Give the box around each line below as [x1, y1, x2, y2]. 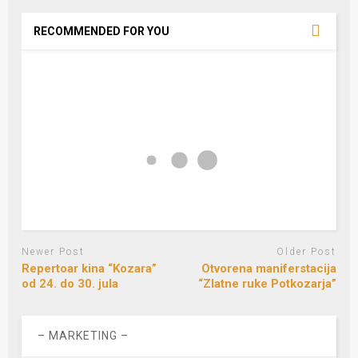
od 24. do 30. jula [22, 276, 119, 291]
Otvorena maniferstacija [201, 261, 336, 276]
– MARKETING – [38, 328, 129, 342]
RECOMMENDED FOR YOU [34, 25, 170, 38]
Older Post [276, 246, 336, 258]
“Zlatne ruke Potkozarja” [197, 276, 336, 291]
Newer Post [22, 246, 86, 258]
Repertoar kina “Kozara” [22, 261, 157, 276]
